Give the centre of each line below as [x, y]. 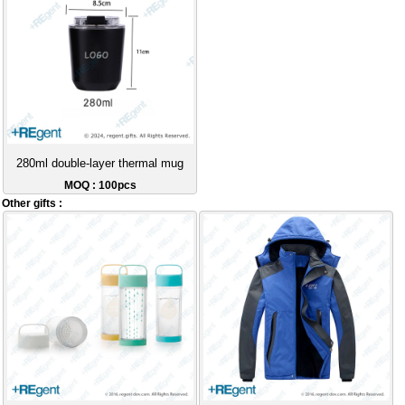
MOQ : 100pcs [100, 186]
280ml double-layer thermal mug [100, 164]
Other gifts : [33, 203]
